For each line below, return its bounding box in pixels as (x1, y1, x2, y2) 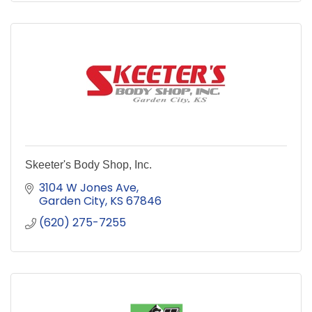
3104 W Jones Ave (39, 179, 136, 196)
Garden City (39, 192, 105, 209)
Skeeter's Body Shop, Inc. (25, 158, 152, 171)
